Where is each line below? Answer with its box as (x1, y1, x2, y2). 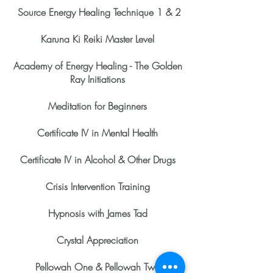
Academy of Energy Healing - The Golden (13, 59, 182, 73)
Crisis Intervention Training (45, 180, 150, 193)
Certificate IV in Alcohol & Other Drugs (19, 153, 175, 166)
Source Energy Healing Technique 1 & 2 (17, 5, 181, 19)
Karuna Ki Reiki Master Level (41, 32, 154, 46)
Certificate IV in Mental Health (37, 126, 158, 140)
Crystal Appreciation (57, 233, 138, 247)
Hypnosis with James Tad (48, 207, 147, 220)
